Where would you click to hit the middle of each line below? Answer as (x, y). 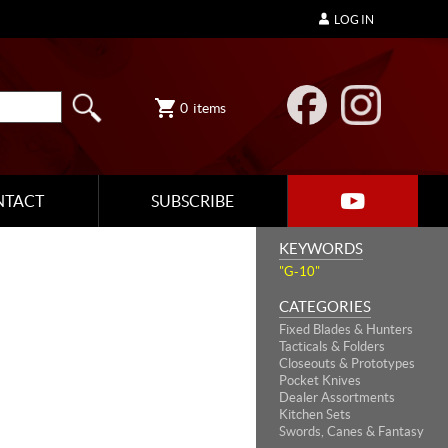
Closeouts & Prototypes (347, 363)
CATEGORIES (325, 306)
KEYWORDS (321, 248)
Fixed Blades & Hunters (346, 329)
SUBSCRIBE (192, 201)
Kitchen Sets (315, 414)
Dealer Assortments (337, 397)
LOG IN (354, 19)
